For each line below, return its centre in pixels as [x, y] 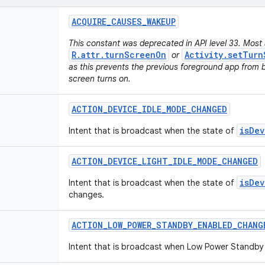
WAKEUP [161, 22]
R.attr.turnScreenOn [119, 55]
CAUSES [127, 22]
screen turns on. [100, 79]
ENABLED [215, 225]
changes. [86, 195]
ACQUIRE [89, 22]
